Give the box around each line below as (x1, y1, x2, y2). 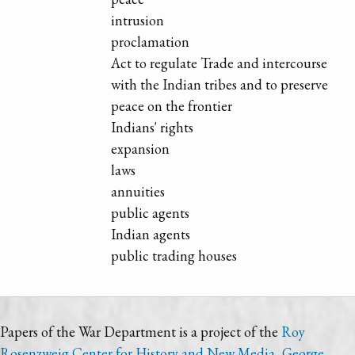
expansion (111, 139, 170, 158)
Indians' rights (111, 118, 194, 137)
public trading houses (111, 246, 238, 265)
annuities (111, 182, 166, 201)
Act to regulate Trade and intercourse (111, 54, 328, 73)
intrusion (111, 11, 165, 30)
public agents (111, 204, 190, 223)
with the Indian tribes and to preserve (111, 75, 329, 94)
